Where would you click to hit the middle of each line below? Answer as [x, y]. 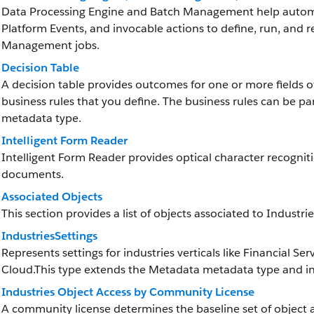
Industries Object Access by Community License [128, 292]
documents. [33, 174]
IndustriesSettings [49, 236]
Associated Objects [52, 197]
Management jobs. [50, 45]
